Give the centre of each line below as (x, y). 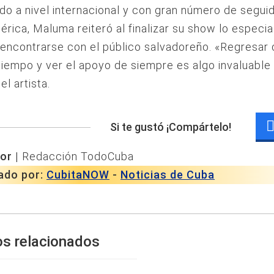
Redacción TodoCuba (78, 157)
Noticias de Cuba (168, 175)
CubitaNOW (78, 175)
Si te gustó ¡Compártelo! (171, 127)
